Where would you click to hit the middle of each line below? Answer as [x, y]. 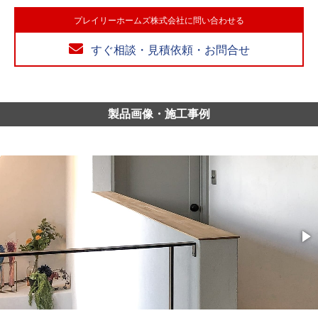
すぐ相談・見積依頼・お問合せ [170, 50]
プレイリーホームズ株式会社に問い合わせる [159, 21]
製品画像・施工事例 [159, 114]
